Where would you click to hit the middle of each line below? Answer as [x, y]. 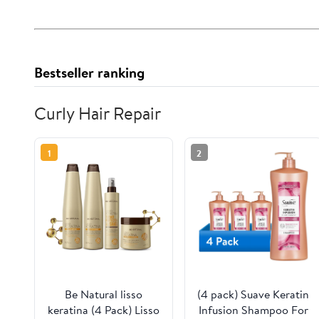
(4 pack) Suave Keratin [253, 294]
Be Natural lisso [103, 294]
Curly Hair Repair [98, 114]
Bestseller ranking [89, 73]
